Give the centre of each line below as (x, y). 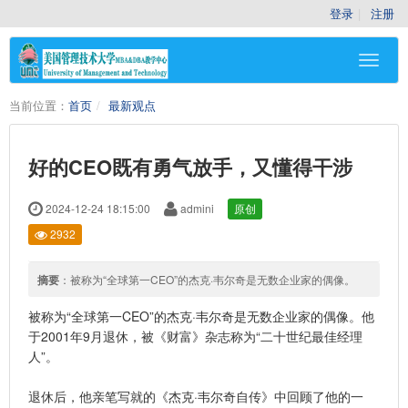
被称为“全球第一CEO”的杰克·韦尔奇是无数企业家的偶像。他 (201, 316)
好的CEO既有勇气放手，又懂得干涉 (190, 167)
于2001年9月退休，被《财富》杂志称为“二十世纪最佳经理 (195, 336)
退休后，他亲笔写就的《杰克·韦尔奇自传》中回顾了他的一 (196, 396)
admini (196, 208)
